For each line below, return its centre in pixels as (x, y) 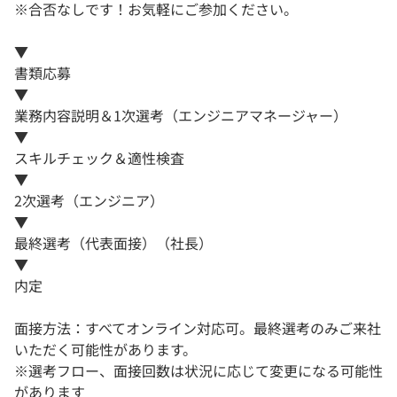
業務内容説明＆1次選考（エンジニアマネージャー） (181, 115)
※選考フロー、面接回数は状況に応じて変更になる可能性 (198, 370)
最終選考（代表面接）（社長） (113, 242)
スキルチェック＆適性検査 (99, 157)
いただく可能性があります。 (105, 349)
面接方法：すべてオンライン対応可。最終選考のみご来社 (198, 327)
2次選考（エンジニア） (89, 200)
